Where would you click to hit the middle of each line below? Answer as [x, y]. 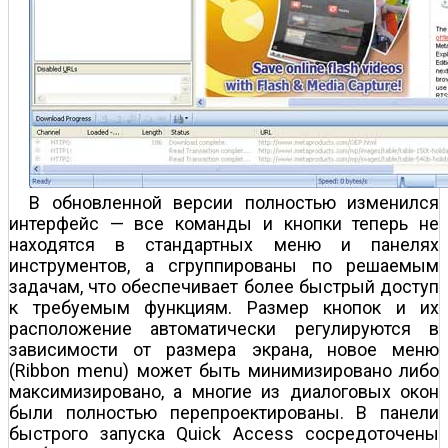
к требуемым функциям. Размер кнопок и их [224, 307]
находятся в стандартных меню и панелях [224, 244]
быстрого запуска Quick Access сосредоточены [224, 433]
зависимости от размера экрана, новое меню [224, 349]
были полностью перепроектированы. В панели [224, 412]
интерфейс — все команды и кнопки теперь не [224, 223]
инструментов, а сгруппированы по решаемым [224, 265]
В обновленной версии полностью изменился [234, 202]
